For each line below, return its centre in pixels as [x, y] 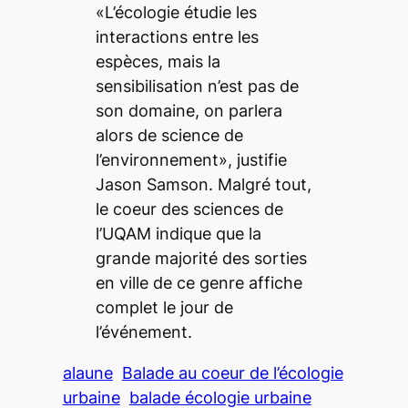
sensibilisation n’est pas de [197, 86]
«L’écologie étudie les [176, 12]
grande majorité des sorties [201, 258]
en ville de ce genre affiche [199, 282]
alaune [87, 372]
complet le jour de [164, 307]
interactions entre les [177, 36]
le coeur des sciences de [189, 209]
